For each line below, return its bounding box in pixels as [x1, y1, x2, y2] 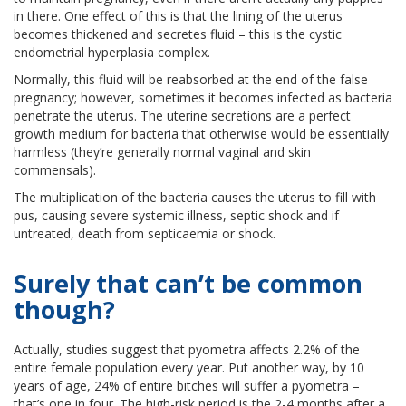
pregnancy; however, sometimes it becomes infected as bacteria [14, 89, 392, 107]
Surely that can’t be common [14, 266, 362, 301]
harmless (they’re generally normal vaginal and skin [14, 143, 311, 161]
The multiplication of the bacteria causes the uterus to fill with [14, 188, 376, 207]
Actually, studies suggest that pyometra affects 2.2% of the [14, 341, 360, 359]
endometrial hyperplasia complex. [14, 43, 210, 62]
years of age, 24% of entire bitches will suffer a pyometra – [14, 377, 360, 395]
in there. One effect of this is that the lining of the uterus [14, 7, 343, 25]
